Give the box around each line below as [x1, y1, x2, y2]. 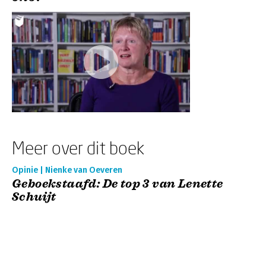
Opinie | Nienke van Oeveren [12, 165, 122, 175]
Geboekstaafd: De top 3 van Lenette [12, 176, 223, 191]
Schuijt [12, 189, 56, 204]
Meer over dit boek [12, 137, 144, 158]
